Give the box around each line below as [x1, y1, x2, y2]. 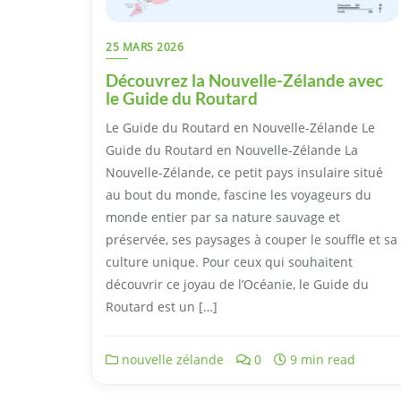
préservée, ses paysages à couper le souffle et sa [106, 230, 397, 248]
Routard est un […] [106, 297, 218, 315]
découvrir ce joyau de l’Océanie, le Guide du [106, 275, 369, 293]
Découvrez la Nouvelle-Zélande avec [106, 69, 383, 90]
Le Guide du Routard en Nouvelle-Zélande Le [106, 118, 375, 136]
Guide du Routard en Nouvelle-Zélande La [106, 141, 358, 158]
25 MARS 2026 [106, 38, 183, 55]
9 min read [286, 350, 355, 368]
